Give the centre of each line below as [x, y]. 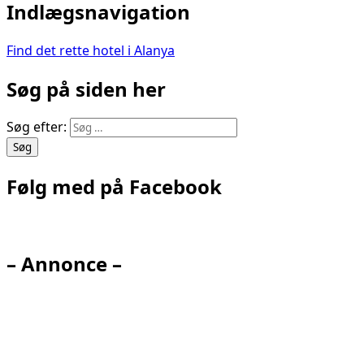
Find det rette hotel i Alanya [91, 50]
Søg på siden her [86, 89]
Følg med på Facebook [114, 187]
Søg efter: [37, 127]
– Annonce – [64, 264]
